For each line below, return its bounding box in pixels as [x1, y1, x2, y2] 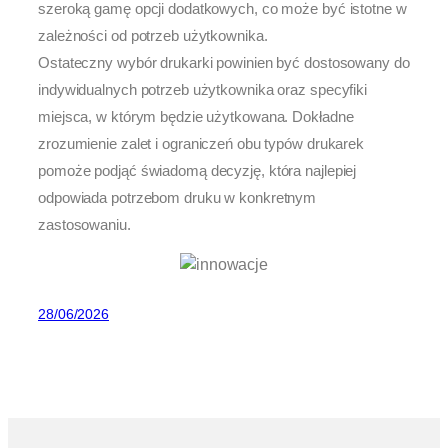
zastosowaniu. [38, 216, 131, 234]
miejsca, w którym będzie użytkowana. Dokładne [38, 108, 354, 126]
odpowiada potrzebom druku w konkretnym [38, 189, 317, 207]
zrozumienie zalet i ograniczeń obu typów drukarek [38, 135, 365, 153]
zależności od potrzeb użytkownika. [38, 27, 268, 45]
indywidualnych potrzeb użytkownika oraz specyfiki [38, 81, 368, 99]
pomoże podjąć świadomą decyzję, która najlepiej [38, 162, 357, 180]
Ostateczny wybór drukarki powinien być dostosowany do [38, 54, 410, 72]
